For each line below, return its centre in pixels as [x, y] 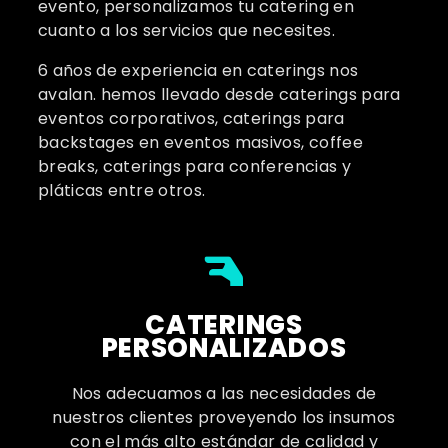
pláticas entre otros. [122, 190]
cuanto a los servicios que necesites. [186, 30]
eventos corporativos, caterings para [191, 118]
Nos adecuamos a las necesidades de [224, 393]
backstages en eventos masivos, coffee [200, 142]
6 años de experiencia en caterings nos [198, 70]
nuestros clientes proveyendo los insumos [224, 417]
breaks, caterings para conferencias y [194, 166]
